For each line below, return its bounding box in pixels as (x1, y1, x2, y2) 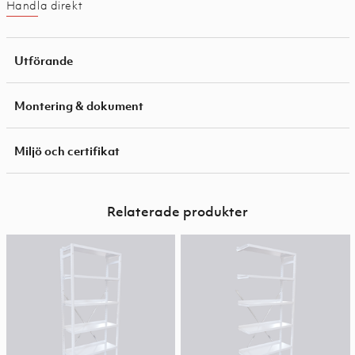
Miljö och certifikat (13, 142, 120, 158)
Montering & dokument (13, 97, 143, 113)
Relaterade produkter (107, 202, 248, 220)
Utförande (13, 52, 73, 68)
